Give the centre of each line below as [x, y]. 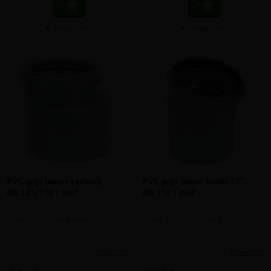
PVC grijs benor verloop [54, 182]
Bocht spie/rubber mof [182, 221]
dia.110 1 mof [169, 193]
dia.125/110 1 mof [42, 193]
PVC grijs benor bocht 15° [193, 182]
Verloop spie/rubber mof [51, 221]
